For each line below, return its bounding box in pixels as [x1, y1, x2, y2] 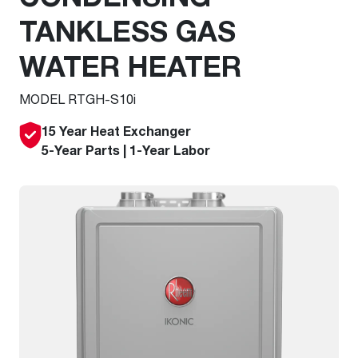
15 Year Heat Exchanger [42, 123, 194, 139]
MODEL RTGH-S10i [19, 91, 136, 106]
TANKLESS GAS [19, 13, 236, 48]
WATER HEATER [19, 48, 241, 83]
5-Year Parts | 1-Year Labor [42, 142, 210, 158]
